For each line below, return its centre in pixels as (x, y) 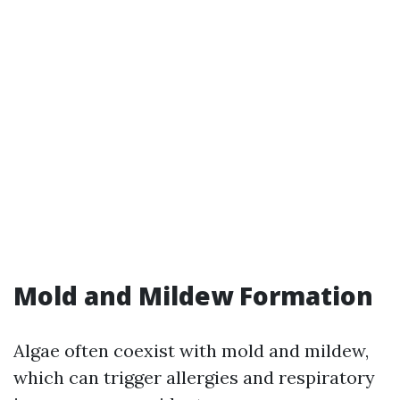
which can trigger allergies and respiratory (194, 377)
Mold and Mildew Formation (193, 296)
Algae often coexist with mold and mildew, (191, 350)
